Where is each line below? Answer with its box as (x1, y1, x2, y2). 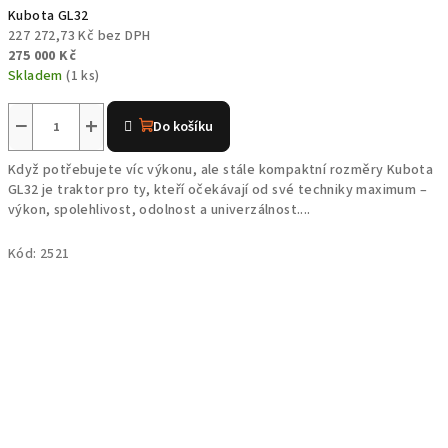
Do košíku (153, 117, 214, 137)
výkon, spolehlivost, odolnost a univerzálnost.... (8, 200, 311, 220)
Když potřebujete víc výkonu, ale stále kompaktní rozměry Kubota (8, 160, 434, 180)
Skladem (8, 66, 67, 86)
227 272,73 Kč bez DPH (8, 26, 151, 46)
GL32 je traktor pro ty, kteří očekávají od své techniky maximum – (8, 180, 427, 200)
